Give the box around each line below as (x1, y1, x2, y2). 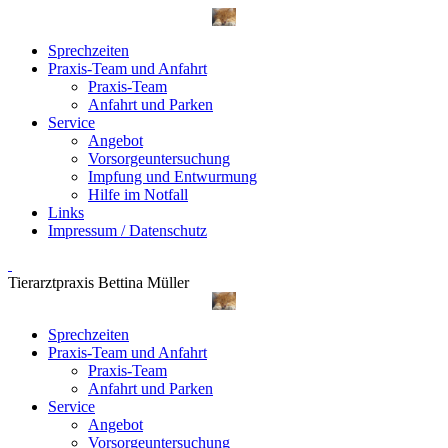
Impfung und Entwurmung (88, 168, 257, 185)
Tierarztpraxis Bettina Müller (8, 274, 189, 291)
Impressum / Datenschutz (48, 222, 207, 239)
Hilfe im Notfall (88, 186, 188, 203)
